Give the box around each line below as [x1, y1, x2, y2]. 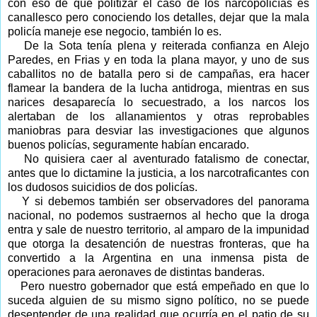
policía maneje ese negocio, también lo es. [8, 25, 221, 38]
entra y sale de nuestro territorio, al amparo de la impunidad [8, 223, 309, 236]
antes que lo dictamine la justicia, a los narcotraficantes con [8, 166, 309, 179]
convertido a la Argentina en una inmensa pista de [8, 251, 309, 264]
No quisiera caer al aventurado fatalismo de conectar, [24, 152, 310, 165]
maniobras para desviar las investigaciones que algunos [8, 124, 309, 137]
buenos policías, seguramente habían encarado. [8, 138, 249, 151]
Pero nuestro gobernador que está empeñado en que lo [21, 279, 309, 292]
